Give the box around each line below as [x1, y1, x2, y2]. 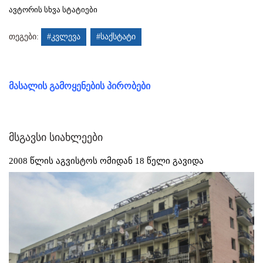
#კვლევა [47, 32, 80, 41]
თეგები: [9, 32, 41, 41]
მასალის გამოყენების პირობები [9, 80, 150, 91]
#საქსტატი [96, 32, 136, 41]
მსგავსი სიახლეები [9, 131, 103, 143]
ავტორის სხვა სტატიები [9, 5, 97, 14]
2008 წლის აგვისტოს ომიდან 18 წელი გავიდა [9, 156, 204, 166]
